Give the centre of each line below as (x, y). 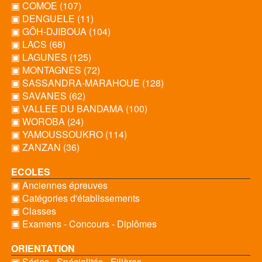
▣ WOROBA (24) (47, 121)
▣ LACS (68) (38, 44)
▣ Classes (33, 211)
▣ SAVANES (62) (48, 96)
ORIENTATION (43, 248)
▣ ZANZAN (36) (45, 147)
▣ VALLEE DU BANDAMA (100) (79, 108)
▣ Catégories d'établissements (75, 198)
